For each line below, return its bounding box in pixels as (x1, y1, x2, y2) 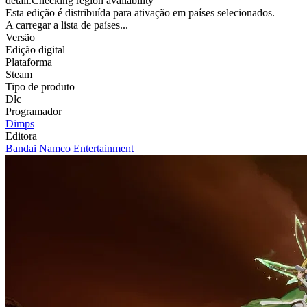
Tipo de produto (5, 81, 75, 93)
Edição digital (5, 44, 65, 56)
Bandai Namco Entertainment (5, 143, 134, 155)
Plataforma (5, 56, 52, 69)
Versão (5, 32, 35, 44)
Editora (5, 130, 37, 143)
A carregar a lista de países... (5, 19, 128, 32)
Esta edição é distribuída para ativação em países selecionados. (5, 7, 275, 19)
